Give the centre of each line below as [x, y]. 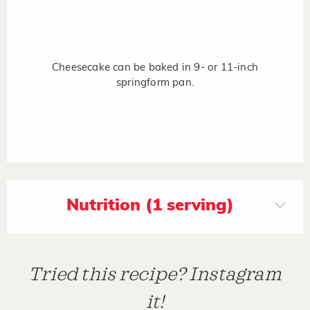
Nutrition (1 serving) [150, 205]
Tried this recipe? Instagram [155, 275]
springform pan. [155, 82]
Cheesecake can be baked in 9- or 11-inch [155, 67]
